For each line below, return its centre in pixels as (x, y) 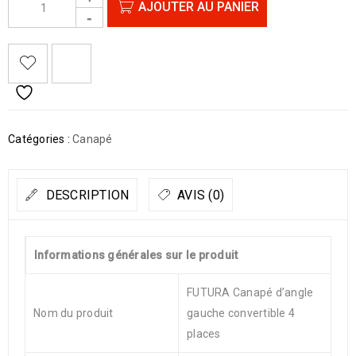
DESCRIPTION (86, 195)
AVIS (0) (199, 195)
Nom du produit (74, 313)
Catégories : (39, 139)
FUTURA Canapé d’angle (250, 292)
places (204, 334)
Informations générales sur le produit (136, 255)
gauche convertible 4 (241, 313)
